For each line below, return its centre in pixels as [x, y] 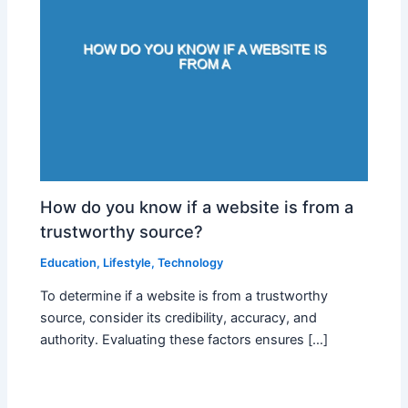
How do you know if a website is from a [197, 206]
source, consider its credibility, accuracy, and [179, 318]
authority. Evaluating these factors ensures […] [184, 340]
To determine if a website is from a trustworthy [184, 296]
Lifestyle [127, 262]
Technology [191, 262]
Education [69, 262]
